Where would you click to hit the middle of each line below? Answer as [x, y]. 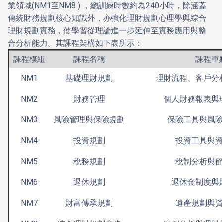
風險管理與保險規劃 [89, 120]
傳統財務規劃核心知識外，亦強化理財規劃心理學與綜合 [107, 18]
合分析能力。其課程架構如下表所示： [76, 43]
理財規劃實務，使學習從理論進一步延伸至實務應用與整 [107, 30]
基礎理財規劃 [89, 78]
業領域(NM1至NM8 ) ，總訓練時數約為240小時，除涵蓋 [108, 6]
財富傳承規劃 [89, 203]
